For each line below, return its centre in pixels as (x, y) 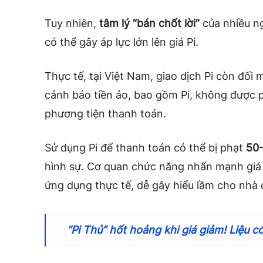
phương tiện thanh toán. (105, 113)
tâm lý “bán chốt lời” (149, 23)
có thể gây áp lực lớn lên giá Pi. (122, 42)
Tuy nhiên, (72, 23)
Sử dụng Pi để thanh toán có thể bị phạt (145, 147)
